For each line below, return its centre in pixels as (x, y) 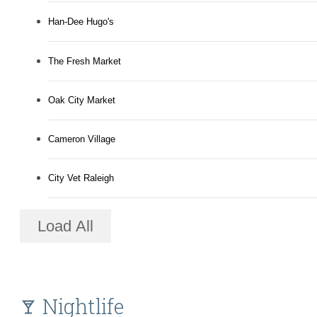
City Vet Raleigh (81, 178)
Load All (65, 226)
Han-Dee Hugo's (81, 22)
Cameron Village (82, 139)
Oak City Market (82, 100)
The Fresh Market (85, 62)
